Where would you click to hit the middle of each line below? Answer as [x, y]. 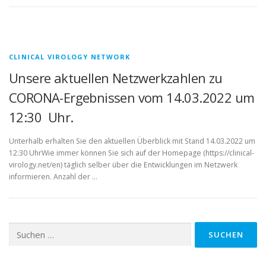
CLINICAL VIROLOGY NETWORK [69, 57]
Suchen [21, 227]
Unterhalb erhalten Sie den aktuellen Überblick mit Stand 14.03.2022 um [132, 141]
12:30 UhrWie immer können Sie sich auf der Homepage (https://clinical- [132, 153]
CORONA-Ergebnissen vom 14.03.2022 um [132, 98]
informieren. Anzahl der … [53, 176]
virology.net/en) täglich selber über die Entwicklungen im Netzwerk [123, 164]
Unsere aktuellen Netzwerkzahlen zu [116, 78]
